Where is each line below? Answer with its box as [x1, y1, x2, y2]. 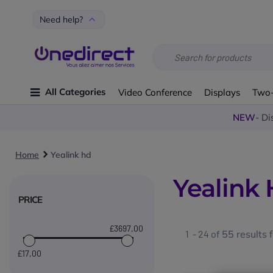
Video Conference [118, 86, 193, 98]
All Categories [45, 86, 107, 98]
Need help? [40, 14, 83, 26]
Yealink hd [51, 149, 91, 161]
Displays [204, 86, 241, 98]
